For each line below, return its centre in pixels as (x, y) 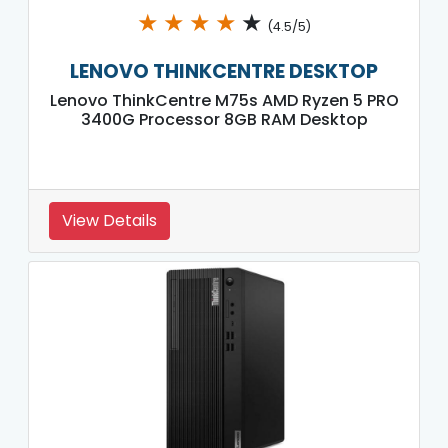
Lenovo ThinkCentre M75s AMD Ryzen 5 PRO (224, 100)
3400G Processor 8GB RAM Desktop (224, 119)
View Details (109, 220)
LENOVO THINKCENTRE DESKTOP (224, 71)
